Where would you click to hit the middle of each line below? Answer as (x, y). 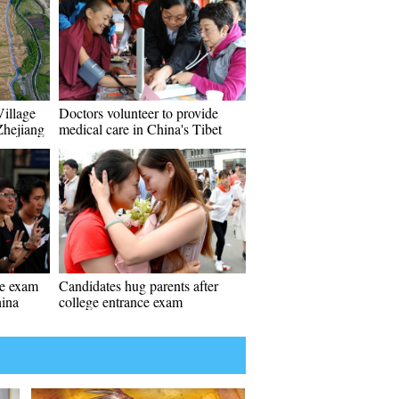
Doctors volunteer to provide (138, 113)
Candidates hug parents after (138, 285)
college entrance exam (121, 301)
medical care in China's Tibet (140, 129)
